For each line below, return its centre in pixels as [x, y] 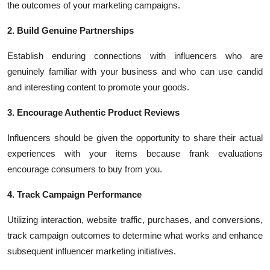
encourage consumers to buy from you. [85, 169]
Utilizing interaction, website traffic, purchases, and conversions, [135, 220]
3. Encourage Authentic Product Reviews [93, 112]
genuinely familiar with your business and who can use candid [135, 71]
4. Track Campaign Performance [74, 194]
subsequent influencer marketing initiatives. [92, 251]
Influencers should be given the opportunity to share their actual [135, 138]
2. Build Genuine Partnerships [71, 30]
